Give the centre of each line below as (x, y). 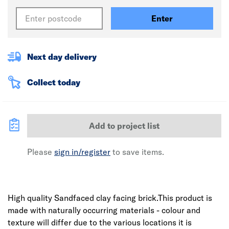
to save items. (137, 152)
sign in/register (82, 152)
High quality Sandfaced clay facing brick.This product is (110, 198)
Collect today (54, 82)
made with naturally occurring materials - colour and (104, 210)
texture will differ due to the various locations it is (100, 222)
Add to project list (124, 126)
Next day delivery (62, 57)
